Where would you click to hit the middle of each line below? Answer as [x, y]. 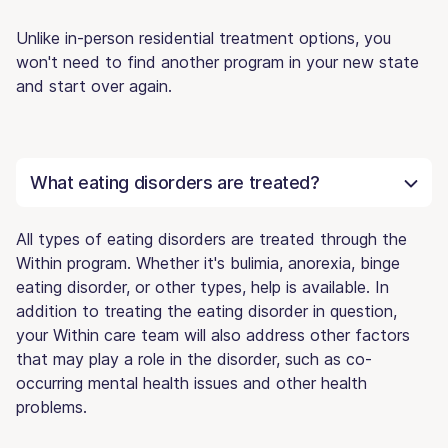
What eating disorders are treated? [175, 182]
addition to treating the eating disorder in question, [206, 310]
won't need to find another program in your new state [217, 61]
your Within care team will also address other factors [213, 334]
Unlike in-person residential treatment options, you [203, 37]
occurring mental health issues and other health [191, 382]
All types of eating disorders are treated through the [211, 238]
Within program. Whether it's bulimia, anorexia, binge [208, 262]
